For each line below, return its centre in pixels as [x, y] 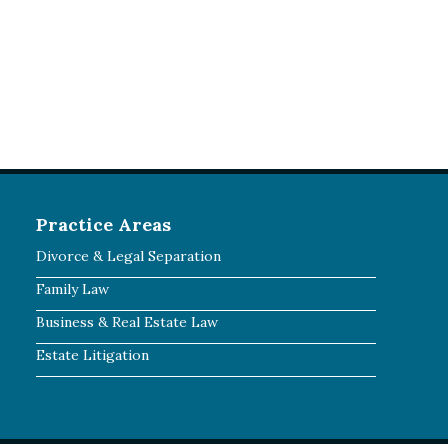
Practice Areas [103, 224]
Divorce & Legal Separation [128, 256]
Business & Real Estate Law [127, 322]
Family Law [72, 289]
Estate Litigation [92, 355]
